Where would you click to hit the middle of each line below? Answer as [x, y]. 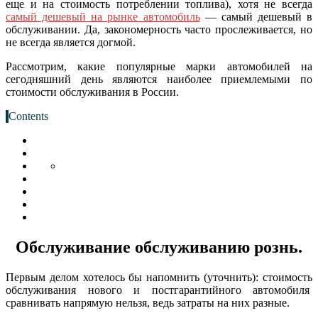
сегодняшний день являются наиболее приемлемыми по [159, 79]
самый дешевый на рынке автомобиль [103, 16]
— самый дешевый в [256, 16]
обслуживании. [43, 29]
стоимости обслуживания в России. [92, 92]
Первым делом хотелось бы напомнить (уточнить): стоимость [159, 277]
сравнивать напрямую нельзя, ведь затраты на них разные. [148, 302]
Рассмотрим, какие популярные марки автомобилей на [159, 66]
